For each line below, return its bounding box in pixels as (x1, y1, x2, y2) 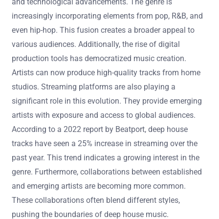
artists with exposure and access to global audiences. (12, 110, 196, 120)
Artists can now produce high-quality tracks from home (12, 68, 200, 78)
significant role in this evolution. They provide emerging (12, 96, 202, 106)
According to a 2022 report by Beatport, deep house (12, 125, 188, 134)
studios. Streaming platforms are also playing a (12, 82, 175, 92)
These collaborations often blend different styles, (12, 196, 180, 205)
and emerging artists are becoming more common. (12, 181, 186, 191)
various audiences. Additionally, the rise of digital (12, 40, 180, 49)
